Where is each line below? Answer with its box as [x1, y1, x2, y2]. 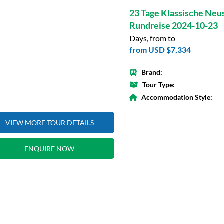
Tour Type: [142, 80, 175, 89]
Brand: [141, 68, 162, 76]
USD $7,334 [148, 45, 191, 54]
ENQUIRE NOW [24, 144, 74, 153]
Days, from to [129, 33, 175, 43]
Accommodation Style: [141, 93, 212, 101]
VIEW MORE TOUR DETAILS [5, 118, 94, 127]
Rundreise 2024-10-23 [129, 20, 218, 31]
